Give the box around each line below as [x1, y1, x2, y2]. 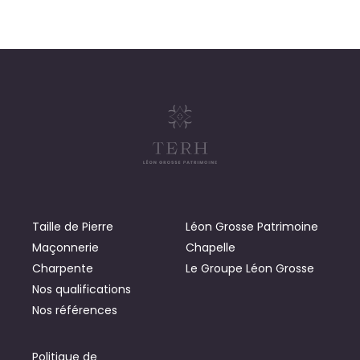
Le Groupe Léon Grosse [186, 260, 315, 276]
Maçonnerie [32, 239, 99, 256]
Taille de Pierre [32, 218, 113, 235]
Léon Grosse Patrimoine [186, 218, 319, 235]
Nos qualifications [32, 280, 131, 297]
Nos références [32, 301, 117, 318]
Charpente [32, 260, 93, 276]
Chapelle [186, 239, 236, 256]
